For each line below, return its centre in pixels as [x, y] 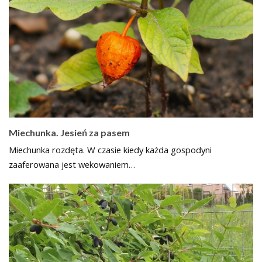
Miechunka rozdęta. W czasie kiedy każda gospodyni [110, 150]
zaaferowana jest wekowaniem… [72, 165]
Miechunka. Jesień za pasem [69, 133]
